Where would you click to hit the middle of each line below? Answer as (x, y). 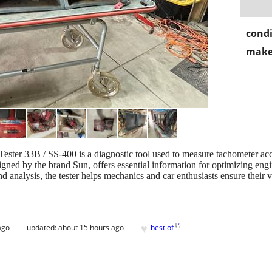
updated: (42, 227)
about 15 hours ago (91, 227)
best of (162, 227)
